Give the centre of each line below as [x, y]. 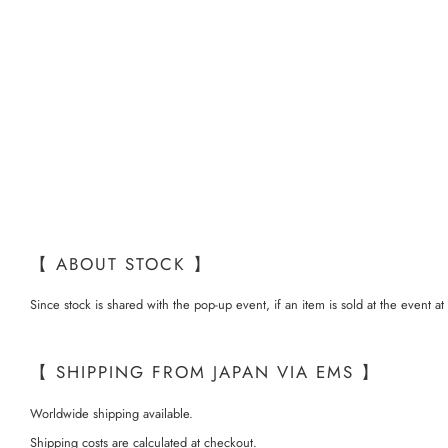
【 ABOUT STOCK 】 [121, 263]
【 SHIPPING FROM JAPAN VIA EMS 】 [205, 371]
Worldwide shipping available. [111, 413]
